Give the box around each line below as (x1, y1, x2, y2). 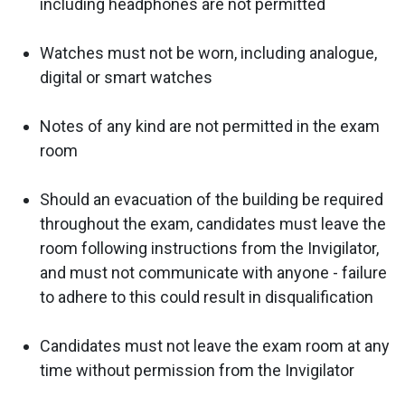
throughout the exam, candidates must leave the (40, 213, 386, 233)
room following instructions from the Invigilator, (40, 238, 379, 258)
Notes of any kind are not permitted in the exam (40, 116, 380, 136)
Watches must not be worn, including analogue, (40, 42, 377, 62)
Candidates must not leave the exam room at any (40, 335, 390, 355)
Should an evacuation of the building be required (40, 189, 383, 209)
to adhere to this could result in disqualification (40, 287, 373, 306)
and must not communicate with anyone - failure (40, 262, 387, 282)
